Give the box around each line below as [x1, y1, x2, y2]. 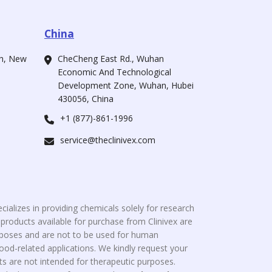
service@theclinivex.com [59, 134, 155, 146]
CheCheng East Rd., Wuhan [57, 53, 164, 64]
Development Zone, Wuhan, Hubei [57, 80, 194, 91]
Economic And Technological [57, 66, 171, 78]
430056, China [57, 93, 114, 104]
